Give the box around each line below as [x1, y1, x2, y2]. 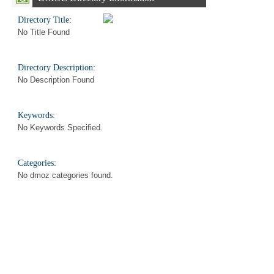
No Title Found [18, 28, 70, 37]
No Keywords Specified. [18, 123, 103, 132]
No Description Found [18, 75, 94, 84]
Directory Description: [18, 62, 95, 72]
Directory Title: [18, 15, 72, 24]
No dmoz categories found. [18, 171, 113, 180]
